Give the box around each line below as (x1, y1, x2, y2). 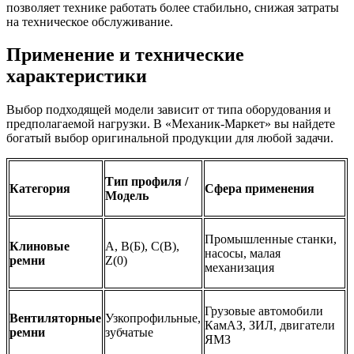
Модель (105, 188, 149, 202)
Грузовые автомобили (205, 303, 324, 318)
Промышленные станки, (205, 232, 337, 246)
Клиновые (9, 239, 70, 253)
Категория (9, 181, 71, 195)
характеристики (6, 66, 147, 87)
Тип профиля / (105, 174, 189, 188)
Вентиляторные (9, 311, 102, 325)
